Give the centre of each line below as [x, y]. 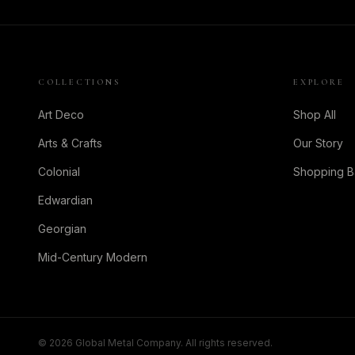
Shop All [315, 115]
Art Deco [61, 115]
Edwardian [65, 200]
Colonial [59, 172]
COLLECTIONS [80, 82]
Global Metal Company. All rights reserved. [173, 343]
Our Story [318, 143]
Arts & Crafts [70, 143]
